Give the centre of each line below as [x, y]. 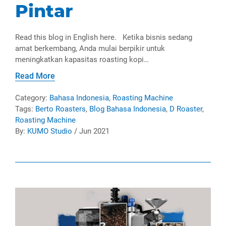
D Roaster [186, 109]
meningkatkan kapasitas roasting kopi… [82, 59]
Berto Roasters [61, 109]
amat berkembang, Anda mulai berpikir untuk [90, 48]
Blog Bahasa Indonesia [128, 109]
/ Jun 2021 [91, 131]
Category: [32, 98]
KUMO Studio [50, 131]
